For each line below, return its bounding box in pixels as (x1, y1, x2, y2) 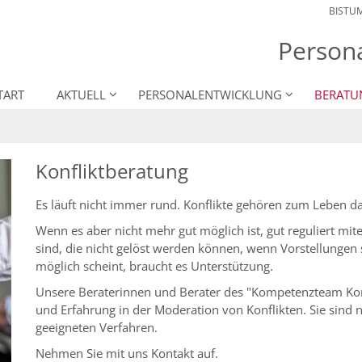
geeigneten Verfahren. (36, 319, 158, 336)
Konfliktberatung (36, 158, 188, 185)
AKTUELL (57, 86, 106, 103)
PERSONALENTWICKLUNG (138, 86, 282, 103)
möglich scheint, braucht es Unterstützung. (36, 258, 273, 275)
